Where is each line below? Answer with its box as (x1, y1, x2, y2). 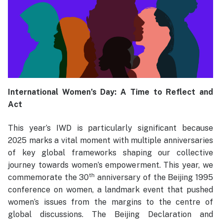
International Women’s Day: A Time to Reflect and (8, 87, 213, 97)
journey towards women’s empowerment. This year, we (8, 160, 213, 170)
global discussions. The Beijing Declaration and (8, 210, 213, 220)
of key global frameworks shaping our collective (8, 148, 213, 158)
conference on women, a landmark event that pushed (8, 185, 213, 195)
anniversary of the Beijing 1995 (95, 173, 214, 183)
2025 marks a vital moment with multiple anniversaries (8, 136, 213, 146)
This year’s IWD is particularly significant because (8, 123, 213, 133)
